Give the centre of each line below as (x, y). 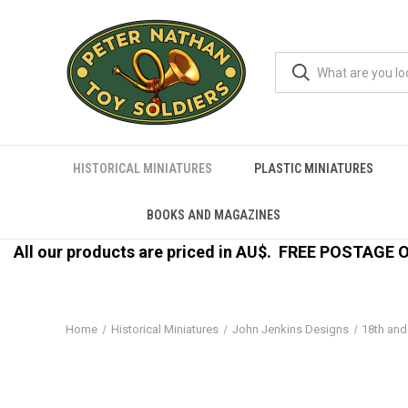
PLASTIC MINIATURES (314, 168)
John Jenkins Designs (290, 329)
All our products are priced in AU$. (146, 252)
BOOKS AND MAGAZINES (214, 215)
